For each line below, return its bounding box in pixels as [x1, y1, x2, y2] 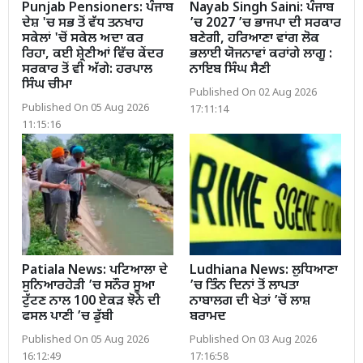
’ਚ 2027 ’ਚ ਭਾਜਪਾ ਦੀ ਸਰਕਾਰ [190, 15, 341, 33]
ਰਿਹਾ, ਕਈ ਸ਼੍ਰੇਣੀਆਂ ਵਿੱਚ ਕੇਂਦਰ [22, 46, 164, 64]
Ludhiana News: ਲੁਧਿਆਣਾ [190, 262, 338, 280]
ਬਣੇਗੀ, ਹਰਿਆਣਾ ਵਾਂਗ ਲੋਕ [190, 31, 319, 49]
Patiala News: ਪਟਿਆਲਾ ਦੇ [22, 262, 168, 280]
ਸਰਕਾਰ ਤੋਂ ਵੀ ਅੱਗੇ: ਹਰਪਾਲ [22, 62, 152, 79]
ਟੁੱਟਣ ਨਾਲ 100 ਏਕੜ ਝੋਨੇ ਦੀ [22, 293, 160, 310]
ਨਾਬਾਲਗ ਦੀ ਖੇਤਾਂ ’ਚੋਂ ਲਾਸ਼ [190, 293, 310, 310]
